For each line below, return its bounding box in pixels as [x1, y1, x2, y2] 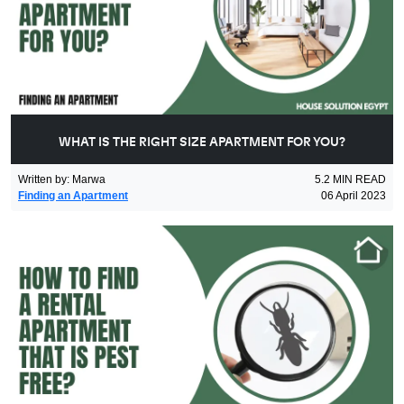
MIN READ [333, 172, 386, 186]
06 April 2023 [321, 188, 386, 202]
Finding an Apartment [18, 188, 128, 202]
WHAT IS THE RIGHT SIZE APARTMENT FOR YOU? [59, 135, 345, 149]
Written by [18, 172, 67, 186]
